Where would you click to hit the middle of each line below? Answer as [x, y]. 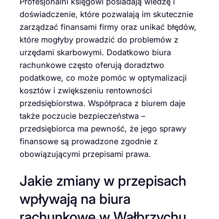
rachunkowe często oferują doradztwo [92, 65]
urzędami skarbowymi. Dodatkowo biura [95, 52]
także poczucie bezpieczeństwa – [82, 116]
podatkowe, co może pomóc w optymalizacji [103, 77]
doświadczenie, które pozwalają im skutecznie [106, 14]
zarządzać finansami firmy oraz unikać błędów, [108, 27]
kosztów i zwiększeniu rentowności [86, 90]
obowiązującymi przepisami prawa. [85, 154]
